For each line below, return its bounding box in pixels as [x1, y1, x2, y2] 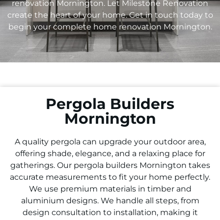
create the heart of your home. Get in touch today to [7, 10, 213, 20]
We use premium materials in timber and [28, 184, 192, 193]
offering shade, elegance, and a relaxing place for [15, 148, 205, 158]
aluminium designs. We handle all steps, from [21, 195, 199, 205]
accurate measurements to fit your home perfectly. [10, 172, 210, 182]
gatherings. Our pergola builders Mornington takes [10, 160, 210, 170]
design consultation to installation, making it [22, 207, 198, 217]
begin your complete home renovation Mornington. [8, 22, 212, 31]
